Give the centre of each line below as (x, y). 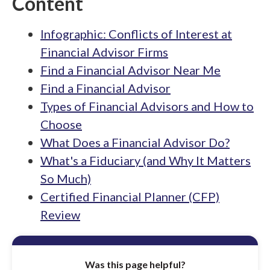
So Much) (66, 178)
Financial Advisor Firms (104, 52)
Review (60, 215)
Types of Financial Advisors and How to (147, 106)
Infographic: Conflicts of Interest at (136, 34)
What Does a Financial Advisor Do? (135, 142)
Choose (61, 124)
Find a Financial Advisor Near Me (130, 70)
